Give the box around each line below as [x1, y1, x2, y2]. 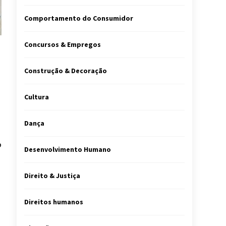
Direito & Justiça [24, 171, 80, 180]
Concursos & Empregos [24, 40, 101, 49]
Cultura [24, 92, 49, 101]
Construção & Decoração [24, 66, 107, 75]
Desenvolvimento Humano [24, 145, 111, 154]
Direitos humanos [24, 197, 83, 206]
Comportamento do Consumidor [24, 14, 133, 23]
